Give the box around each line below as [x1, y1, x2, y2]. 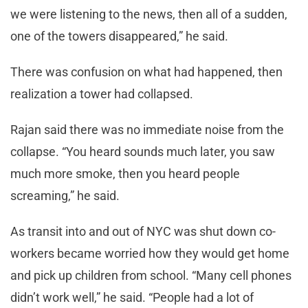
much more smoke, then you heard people [10, 166, 240, 181]
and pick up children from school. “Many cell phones [10, 267, 291, 283]
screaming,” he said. [10, 188, 120, 203]
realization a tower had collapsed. [10, 86, 193, 101]
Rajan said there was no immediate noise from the [10, 122, 284, 137]
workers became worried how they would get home [10, 245, 289, 261]
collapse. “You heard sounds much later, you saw [10, 144, 275, 159]
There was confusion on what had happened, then [10, 64, 283, 79]
